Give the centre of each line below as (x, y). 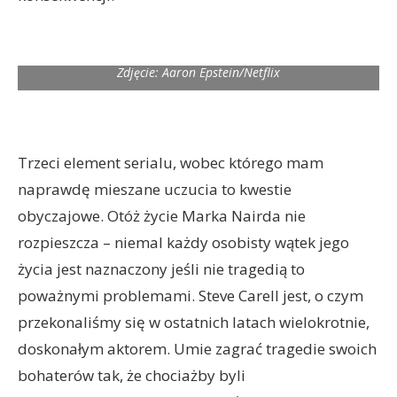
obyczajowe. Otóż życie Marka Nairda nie (162, 216)
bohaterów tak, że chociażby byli (132, 375)
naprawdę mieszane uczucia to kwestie (155, 189)
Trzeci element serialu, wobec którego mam (171, 163)
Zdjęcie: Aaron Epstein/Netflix (198, 72)
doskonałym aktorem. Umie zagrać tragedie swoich (197, 349)
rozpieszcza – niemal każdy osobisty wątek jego (183, 242)
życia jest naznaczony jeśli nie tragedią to (161, 269)
